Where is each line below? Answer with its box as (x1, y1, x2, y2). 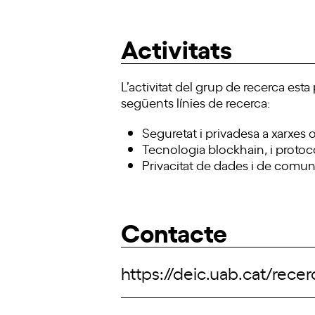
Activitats (121, 30, 232, 65)
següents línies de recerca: (121, 94, 270, 110)
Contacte (121, 213, 227, 249)
